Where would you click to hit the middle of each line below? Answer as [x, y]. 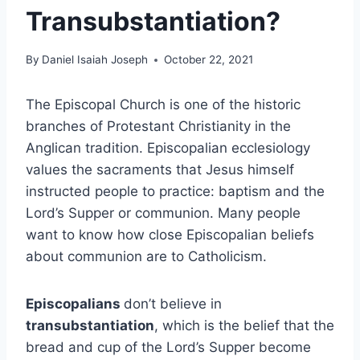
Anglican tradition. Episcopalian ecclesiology [168, 148]
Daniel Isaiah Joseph [95, 60]
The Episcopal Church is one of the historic [163, 105]
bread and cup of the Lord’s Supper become [168, 348]
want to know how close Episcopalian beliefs [170, 235]
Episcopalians [75, 304]
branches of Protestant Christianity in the [158, 127]
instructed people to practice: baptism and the [175, 192]
